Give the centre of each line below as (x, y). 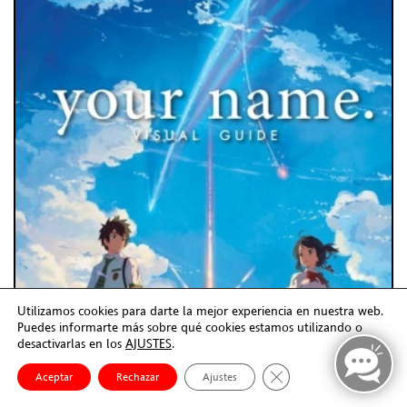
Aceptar (54, 377)
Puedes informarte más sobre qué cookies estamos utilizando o (190, 327)
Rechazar (138, 377)
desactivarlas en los (71, 343)
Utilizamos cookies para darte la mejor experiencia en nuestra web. (200, 311)
